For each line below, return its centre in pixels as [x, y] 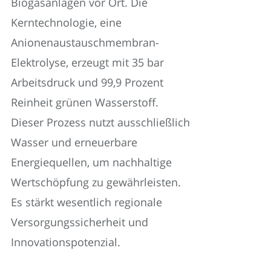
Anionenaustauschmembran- [85, 42]
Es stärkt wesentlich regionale [87, 202]
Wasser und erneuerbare [74, 142]
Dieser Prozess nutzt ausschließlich [100, 122]
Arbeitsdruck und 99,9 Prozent [87, 82]
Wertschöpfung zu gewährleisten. [96, 182]
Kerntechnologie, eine [66, 22]
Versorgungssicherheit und [80, 222]
